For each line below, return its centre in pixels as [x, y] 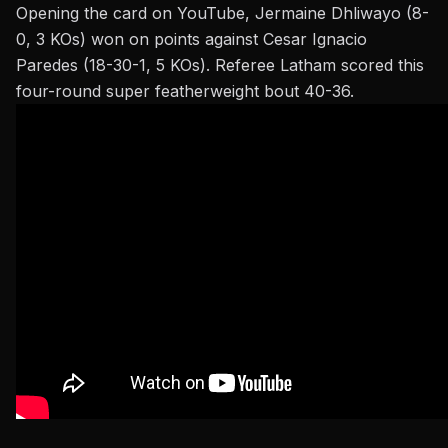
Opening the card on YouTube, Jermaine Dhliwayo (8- [222, 13]
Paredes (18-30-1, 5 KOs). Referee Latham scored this [220, 65]
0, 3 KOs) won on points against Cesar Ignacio [191, 39]
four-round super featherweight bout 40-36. [185, 91]
